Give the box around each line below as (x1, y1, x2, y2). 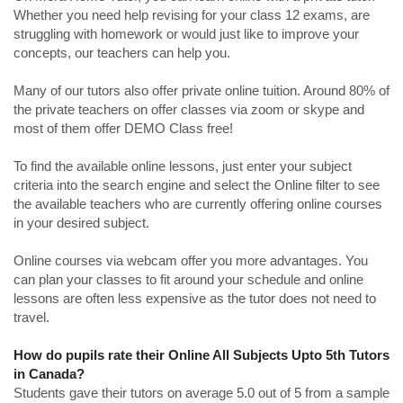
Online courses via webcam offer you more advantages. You (13, 253, 368, 268)
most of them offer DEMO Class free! (13, 121, 233, 136)
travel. (13, 309, 49, 325)
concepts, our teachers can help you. (13, 45, 230, 60)
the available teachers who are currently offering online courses (13, 196, 382, 211)
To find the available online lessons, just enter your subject (13, 158, 352, 174)
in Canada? (13, 366, 85, 381)
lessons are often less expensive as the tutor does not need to (13, 291, 376, 306)
